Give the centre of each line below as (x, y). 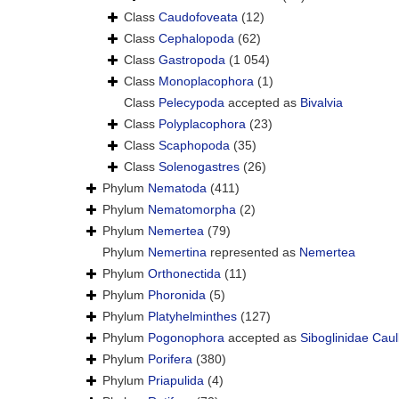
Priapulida (176, 381)
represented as (253, 252)
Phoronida (177, 295)
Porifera (170, 359)
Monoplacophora (206, 81)
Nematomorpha (192, 210)
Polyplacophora (202, 124)
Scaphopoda (194, 146)
